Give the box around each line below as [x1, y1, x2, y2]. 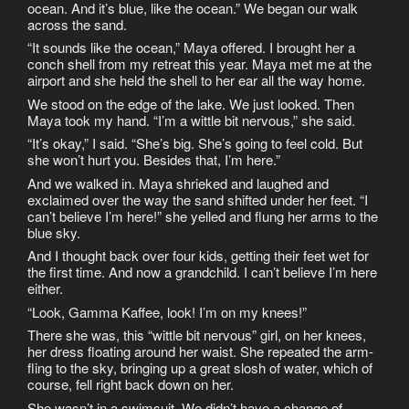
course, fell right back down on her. [27, 374, 234, 394]
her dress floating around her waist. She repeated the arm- [27, 341, 373, 362]
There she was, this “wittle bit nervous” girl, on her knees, [27, 325, 366, 345]
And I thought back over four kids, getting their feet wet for [27, 246, 369, 266]
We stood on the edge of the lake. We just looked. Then [27, 93, 354, 113]
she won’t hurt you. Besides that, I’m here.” [27, 150, 280, 170]
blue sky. [27, 222, 80, 242]
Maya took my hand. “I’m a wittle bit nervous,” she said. [27, 110, 355, 130]
